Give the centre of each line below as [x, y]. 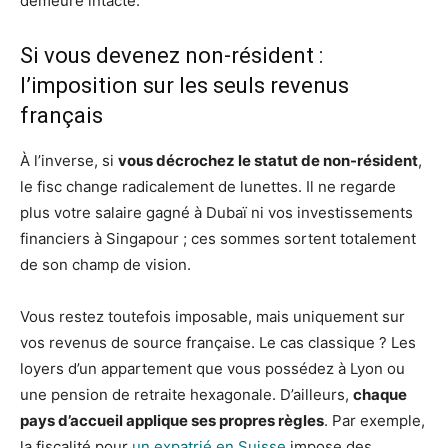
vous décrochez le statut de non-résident [268, 160]
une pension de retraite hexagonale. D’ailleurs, [186, 394]
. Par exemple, [374, 420]
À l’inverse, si [69, 160]
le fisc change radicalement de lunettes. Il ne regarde [208, 186]
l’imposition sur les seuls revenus [184, 85]
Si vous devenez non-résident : [171, 55]
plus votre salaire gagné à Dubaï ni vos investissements [216, 212]
